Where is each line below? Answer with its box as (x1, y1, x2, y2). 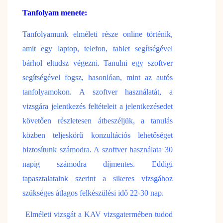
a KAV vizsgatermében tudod (78, 210, 173, 219)
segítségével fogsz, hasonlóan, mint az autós (22, 73, 173, 82)
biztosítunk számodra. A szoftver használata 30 (22, 145, 173, 154)
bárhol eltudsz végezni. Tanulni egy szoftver (22, 58, 173, 67)
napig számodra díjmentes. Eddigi (22, 159, 173, 168)
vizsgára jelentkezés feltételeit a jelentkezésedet (22, 102, 173, 111)
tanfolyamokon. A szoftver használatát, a (22, 87, 173, 96)
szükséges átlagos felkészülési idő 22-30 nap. (22, 188, 164, 197)
